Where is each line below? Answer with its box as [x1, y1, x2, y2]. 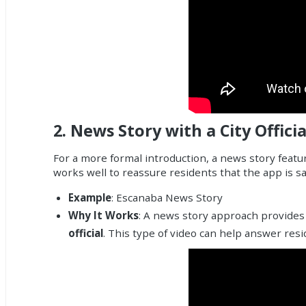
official [68, 226, 103, 240]
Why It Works [68, 208, 139, 222]
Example [68, 191, 111, 204]
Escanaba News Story [115, 191, 223, 204]
